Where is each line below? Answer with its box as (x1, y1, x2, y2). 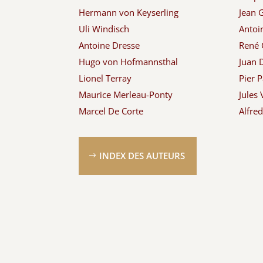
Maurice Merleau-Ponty (79, 89, 173, 101)
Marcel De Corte (79, 105, 144, 117)
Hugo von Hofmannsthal (79, 56, 178, 68)
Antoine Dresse (79, 39, 140, 52)
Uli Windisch (79, 23, 130, 35)
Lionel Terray (79, 72, 132, 85)
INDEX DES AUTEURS (99, 149, 186, 161)
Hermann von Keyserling (79, 6, 179, 19)
